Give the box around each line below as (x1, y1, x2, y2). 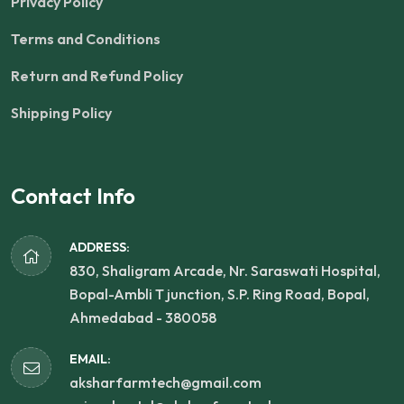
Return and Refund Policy (11, 67, 183, 85)
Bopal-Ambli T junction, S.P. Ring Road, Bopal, (69, 285, 370, 303)
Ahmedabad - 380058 (69, 308, 216, 326)
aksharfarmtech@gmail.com (69, 373, 262, 391)
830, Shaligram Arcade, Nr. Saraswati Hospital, (69, 262, 381, 280)
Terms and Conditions (11, 30, 161, 48)
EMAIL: (69, 351, 111, 367)
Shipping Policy (11, 104, 112, 122)
